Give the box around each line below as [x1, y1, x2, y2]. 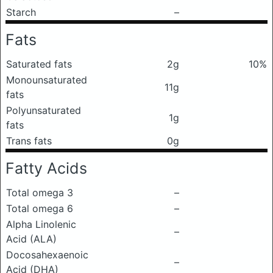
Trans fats [6, 135, 52, 147]
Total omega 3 [6, 186, 73, 199]
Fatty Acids [5, 159, 87, 177]
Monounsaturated [6, 74, 87, 86]
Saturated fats [6, 58, 72, 70]
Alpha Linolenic [6, 218, 76, 230]
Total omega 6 [6, 202, 73, 214]
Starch [6, 6, 36, 18]
